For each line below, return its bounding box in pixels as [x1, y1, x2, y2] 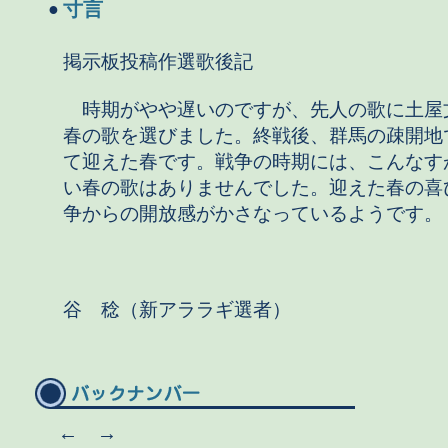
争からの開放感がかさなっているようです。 [63, 203, 443, 224]
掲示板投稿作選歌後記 [63, 51, 253, 72]
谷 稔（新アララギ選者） [63, 299, 291, 320]
